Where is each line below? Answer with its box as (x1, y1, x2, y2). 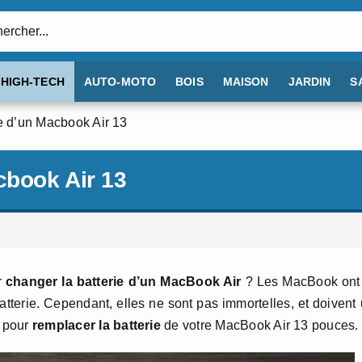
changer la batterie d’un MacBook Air (5, 275, 242, 288)
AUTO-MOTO (83, 75, 157, 88)
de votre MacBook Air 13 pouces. (160, 318, 359, 332)
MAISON (222, 75, 269, 88)
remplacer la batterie (32, 318, 161, 332)
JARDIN (288, 75, 331, 88)
